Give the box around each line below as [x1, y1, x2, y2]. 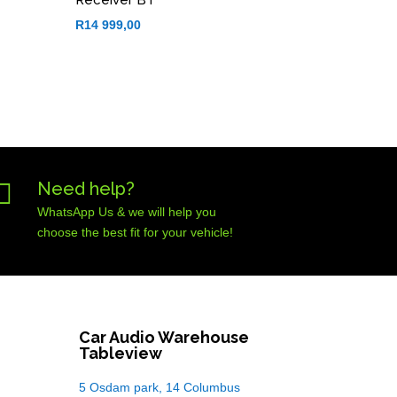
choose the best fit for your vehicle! [37, 224, 234, 239]
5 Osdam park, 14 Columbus [79, 380, 241, 395]
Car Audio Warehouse [79, 328, 250, 347]
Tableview [79, 344, 163, 363]
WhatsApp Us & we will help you [37, 204, 217, 219]
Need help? [37, 177, 136, 199]
